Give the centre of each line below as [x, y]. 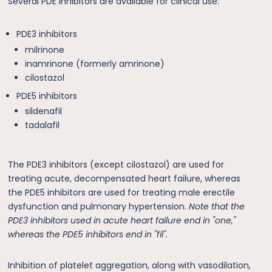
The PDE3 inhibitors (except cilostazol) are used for [116, 165]
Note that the [217, 207]
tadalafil [42, 125]
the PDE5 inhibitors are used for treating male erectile [122, 193]
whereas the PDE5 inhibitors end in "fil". [88, 235]
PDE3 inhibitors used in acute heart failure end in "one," [122, 221]
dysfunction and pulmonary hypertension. [99, 207]
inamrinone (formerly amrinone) [95, 63]
